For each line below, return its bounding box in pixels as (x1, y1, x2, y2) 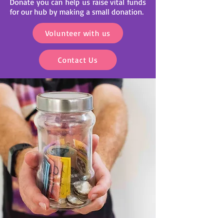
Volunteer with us (45, 28, 111, 38)
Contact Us (58, 55, 98, 65)
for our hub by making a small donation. (10, 7, 144, 17)
